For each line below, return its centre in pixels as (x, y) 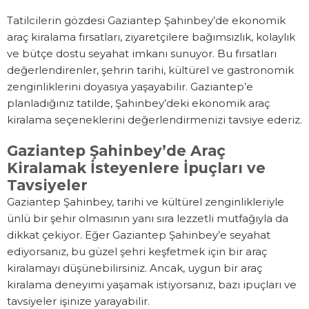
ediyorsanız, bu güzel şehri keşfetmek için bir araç (137, 252)
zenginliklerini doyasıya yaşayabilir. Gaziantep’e (130, 87)
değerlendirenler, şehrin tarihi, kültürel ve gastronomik (150, 70)
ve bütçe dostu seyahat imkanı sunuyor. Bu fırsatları (142, 54)
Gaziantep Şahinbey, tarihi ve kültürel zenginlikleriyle (146, 202)
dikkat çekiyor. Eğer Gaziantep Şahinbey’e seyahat (139, 235)
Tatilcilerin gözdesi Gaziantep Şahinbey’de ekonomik (146, 21)
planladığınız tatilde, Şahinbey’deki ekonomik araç (138, 103)
